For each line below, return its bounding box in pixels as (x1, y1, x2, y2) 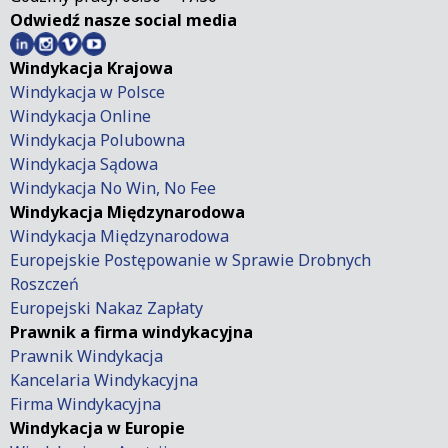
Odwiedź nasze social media (10, 8, 237, 31)
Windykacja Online (10, 104, 151, 127)
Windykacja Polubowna (10, 128, 185, 151)
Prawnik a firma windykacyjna (10, 320, 253, 343)
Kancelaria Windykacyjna (10, 368, 198, 391)
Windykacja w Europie (10, 416, 185, 439)
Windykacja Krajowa (10, 56, 173, 79)
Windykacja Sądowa (10, 152, 158, 175)
